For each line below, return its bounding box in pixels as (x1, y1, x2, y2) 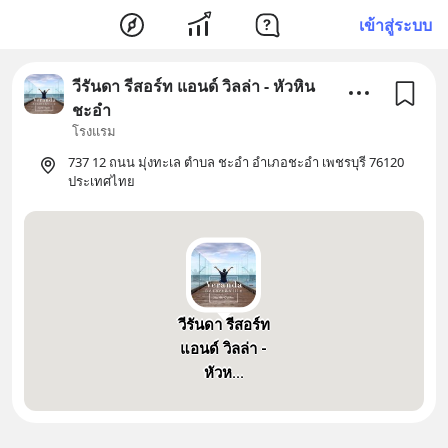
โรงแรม (72, 122, 116, 140)
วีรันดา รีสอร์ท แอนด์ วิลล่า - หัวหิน (72, 75, 315, 97)
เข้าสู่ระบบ (359, 13, 432, 36)
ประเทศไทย (68, 172, 135, 190)
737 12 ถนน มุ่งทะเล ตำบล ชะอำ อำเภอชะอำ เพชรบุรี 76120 (68, 153, 404, 171)
